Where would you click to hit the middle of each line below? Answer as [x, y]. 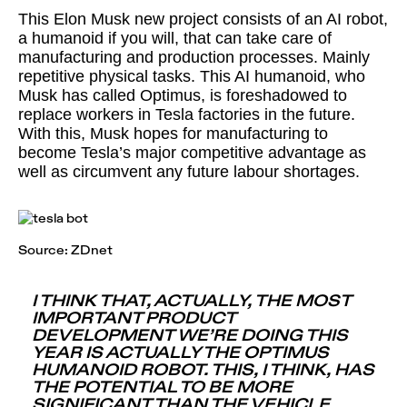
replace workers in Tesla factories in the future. [187, 114]
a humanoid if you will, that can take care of [175, 38]
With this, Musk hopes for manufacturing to [173, 133]
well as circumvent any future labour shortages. [189, 171]
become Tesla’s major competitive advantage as [192, 152]
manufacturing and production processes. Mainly [194, 57]
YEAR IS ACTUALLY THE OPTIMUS [180, 353]
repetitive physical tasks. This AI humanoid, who [192, 76]
